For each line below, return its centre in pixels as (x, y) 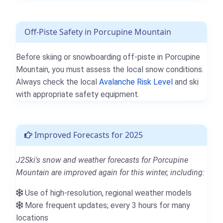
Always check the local (57, 82)
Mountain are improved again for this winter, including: (110, 173)
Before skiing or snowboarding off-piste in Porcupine (108, 57)
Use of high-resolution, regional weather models (107, 193)
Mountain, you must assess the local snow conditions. (110, 70)
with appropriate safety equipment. (78, 95)
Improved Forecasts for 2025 (88, 135)
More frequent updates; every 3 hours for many (107, 206)
